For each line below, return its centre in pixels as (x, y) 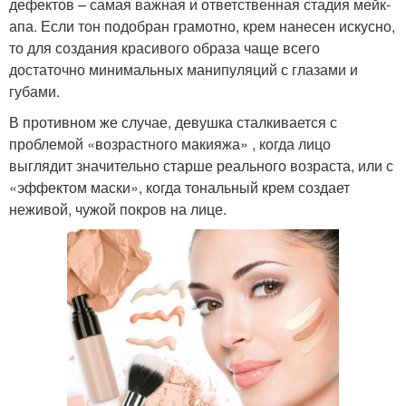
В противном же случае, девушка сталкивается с (173, 122)
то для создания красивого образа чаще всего (164, 48)
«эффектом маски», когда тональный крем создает (179, 188)
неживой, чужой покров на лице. (118, 209)
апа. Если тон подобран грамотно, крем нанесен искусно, (202, 26)
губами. (34, 92)
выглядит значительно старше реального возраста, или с (201, 166)
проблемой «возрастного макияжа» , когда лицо (170, 144)
